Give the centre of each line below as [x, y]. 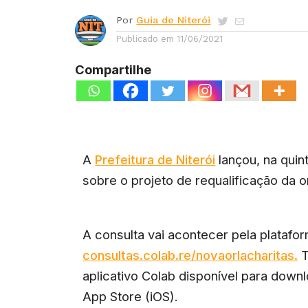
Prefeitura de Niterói [155, 159]
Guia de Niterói [174, 20]
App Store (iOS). [131, 297]
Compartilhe [113, 69]
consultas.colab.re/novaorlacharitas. [190, 255]
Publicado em [145, 39]
